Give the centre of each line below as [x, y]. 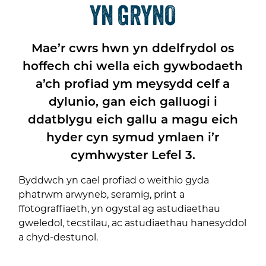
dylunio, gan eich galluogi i [133, 101]
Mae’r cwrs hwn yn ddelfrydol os [133, 48]
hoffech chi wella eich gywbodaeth [133, 66]
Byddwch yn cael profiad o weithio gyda [114, 180]
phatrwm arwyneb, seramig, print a [102, 194]
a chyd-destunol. [58, 237]
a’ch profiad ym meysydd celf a [133, 83]
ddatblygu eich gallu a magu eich [133, 119]
